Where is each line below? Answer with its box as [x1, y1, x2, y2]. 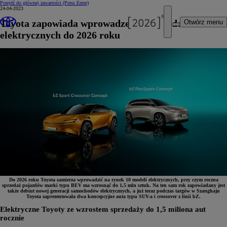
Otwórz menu [184, 18, 223, 26]
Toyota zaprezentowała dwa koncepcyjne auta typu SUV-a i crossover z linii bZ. [26, 193, 201, 199]
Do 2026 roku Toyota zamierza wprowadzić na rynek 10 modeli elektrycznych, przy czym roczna [9, 176, 218, 182]
